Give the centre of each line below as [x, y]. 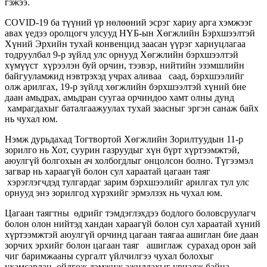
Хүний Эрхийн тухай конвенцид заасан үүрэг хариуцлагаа [125, 44]
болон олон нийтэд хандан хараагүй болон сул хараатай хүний [133, 223]
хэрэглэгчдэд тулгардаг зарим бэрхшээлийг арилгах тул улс [127, 182]
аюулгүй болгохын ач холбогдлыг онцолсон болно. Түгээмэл [129, 160]
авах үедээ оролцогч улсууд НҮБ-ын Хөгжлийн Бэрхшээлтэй [130, 33]
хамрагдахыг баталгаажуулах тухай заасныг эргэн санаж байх [132, 108]
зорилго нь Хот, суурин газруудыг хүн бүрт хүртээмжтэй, [122, 150]
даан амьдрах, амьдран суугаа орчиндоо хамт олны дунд [119, 97]
